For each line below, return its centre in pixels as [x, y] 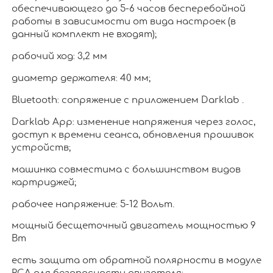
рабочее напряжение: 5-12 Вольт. [93, 204]
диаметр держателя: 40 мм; [81, 78]
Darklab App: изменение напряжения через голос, [133, 122]
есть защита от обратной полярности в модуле [136, 261]
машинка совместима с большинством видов [126, 169]
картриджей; [44, 182]
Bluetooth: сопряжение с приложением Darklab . [127, 100]
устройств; [41, 147]
